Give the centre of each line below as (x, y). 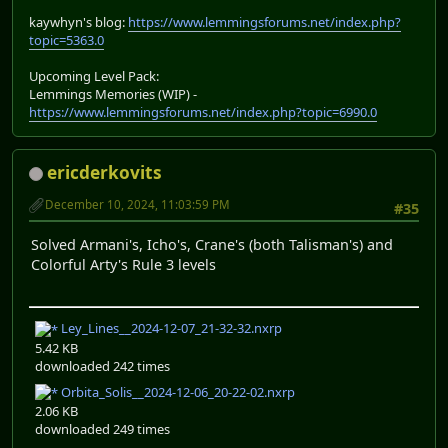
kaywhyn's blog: (78, 21)
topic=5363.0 (66, 39)
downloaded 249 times (102, 429)
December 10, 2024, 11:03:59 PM (137, 204)
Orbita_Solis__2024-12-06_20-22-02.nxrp (176, 391)
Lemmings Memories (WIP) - (113, 93)
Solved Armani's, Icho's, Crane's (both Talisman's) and (212, 245)
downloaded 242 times (102, 365)
